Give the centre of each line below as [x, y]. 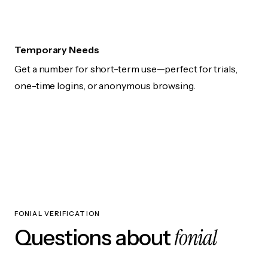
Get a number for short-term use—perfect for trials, [126, 69]
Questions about [94, 238]
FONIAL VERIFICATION [57, 214]
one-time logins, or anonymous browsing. [105, 86]
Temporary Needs [57, 50]
